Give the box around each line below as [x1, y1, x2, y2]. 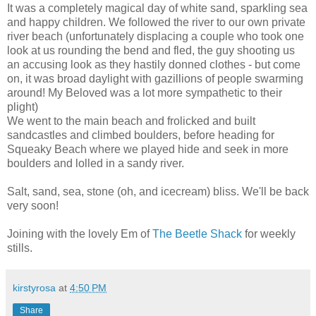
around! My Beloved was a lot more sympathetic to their [7, 86, 282, 99]
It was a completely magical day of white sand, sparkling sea [7, 1, 308, 14]
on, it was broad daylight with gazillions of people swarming [7, 72, 303, 85]
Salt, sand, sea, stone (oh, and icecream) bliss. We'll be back [7, 185, 309, 197]
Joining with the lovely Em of [7, 227, 152, 240]
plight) [7, 100, 38, 113]
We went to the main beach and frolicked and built [7, 114, 255, 127]
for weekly [242, 227, 296, 240]
